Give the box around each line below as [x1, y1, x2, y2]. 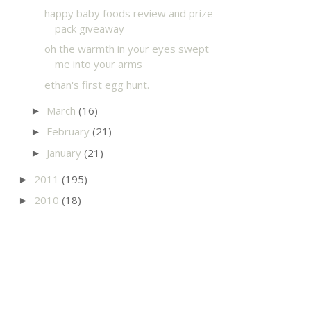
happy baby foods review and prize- [44, 6, 217, 20]
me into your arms [54, 57, 142, 71]
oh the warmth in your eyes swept [44, 42, 209, 56]
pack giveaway [54, 21, 124, 35]
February [47, 124, 92, 138]
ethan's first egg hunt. [44, 77, 149, 92]
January [47, 145, 84, 160]
